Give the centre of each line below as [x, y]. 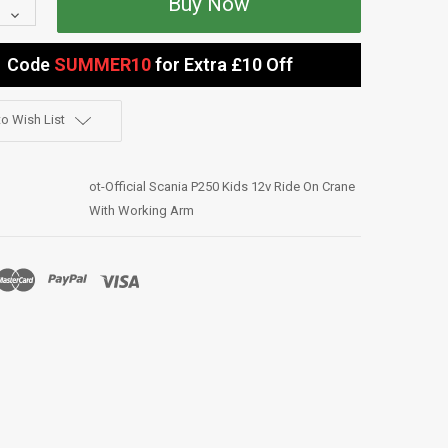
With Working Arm [141, 210]
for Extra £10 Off [222, 65]
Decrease [34, 15]
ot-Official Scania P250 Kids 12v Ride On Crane [222, 186]
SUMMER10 [102, 65]
